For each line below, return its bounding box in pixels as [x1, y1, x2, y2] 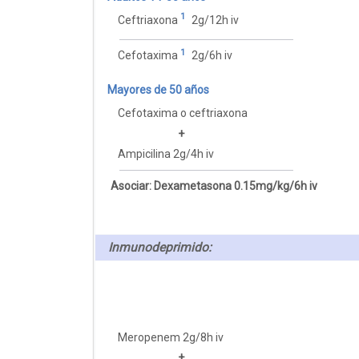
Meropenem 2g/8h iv [118, 330, 224, 344]
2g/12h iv [188, 13, 239, 26]
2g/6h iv [188, 48, 232, 62]
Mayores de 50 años [107, 83, 209, 97]
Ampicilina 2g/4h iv [118, 147, 215, 160]
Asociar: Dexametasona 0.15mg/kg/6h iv [110, 179, 317, 192]
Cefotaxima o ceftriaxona [118, 107, 248, 120]
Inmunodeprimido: [108, 240, 212, 255]
